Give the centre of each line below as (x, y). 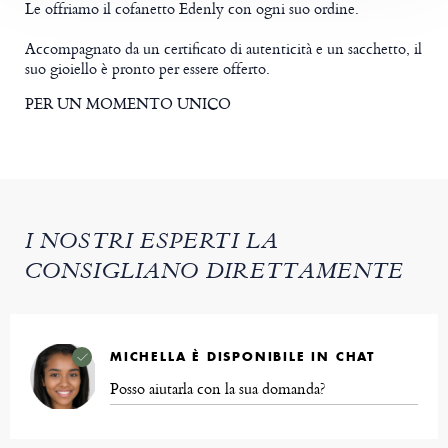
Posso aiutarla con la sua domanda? (218, 389)
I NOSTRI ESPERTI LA (152, 244)
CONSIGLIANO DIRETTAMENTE (215, 274)
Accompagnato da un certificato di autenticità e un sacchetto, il (223, 49)
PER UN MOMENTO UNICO (128, 104)
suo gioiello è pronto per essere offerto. (147, 69)
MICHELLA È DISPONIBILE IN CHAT (242, 357)
